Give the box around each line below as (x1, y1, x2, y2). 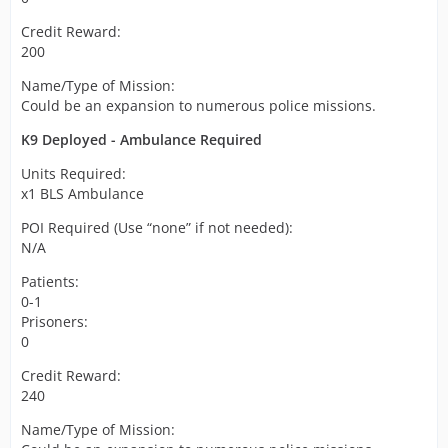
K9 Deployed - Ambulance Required (21, 130, 262, 149)
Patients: (21, 272, 79, 291)
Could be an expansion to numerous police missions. (21, 96, 376, 115)
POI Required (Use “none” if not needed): (21, 218, 293, 237)
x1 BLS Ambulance (21, 184, 144, 203)
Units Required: (21, 164, 126, 183)
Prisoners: (21, 312, 88, 331)
